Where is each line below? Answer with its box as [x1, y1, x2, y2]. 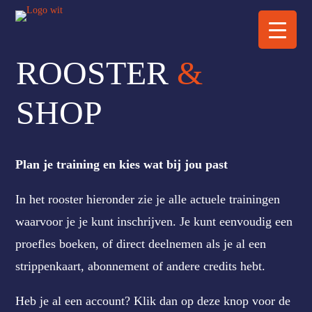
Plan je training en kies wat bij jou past [15, 157, 228, 171]
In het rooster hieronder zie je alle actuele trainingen [15, 192, 281, 206]
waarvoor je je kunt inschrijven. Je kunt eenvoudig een [15, 214, 293, 228]
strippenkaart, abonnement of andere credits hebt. [15, 259, 266, 273]
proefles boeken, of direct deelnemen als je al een [15, 237, 267, 251]
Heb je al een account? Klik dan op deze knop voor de [15, 294, 291, 308]
